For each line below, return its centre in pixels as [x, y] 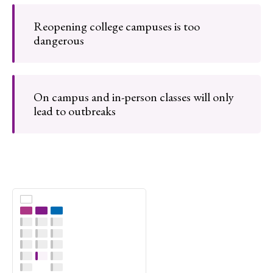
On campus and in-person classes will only [134, 97]
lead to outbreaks [75, 111]
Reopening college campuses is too [117, 26]
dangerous [59, 40]
